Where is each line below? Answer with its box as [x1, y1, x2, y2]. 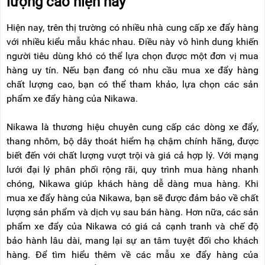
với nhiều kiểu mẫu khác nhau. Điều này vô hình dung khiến [7, 35, 258, 47]
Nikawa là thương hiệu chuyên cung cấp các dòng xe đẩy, [7, 121, 258, 132]
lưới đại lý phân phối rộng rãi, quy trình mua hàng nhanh [7, 163, 258, 175]
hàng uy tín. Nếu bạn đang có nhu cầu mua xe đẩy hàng [7, 64, 258, 76]
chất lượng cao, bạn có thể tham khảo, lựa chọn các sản [7, 78, 258, 90]
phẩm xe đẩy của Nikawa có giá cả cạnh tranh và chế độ [7, 220, 258, 232]
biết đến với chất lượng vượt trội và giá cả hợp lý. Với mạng [7, 149, 258, 161]
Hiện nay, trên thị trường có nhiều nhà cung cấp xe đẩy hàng [7, 21, 258, 33]
